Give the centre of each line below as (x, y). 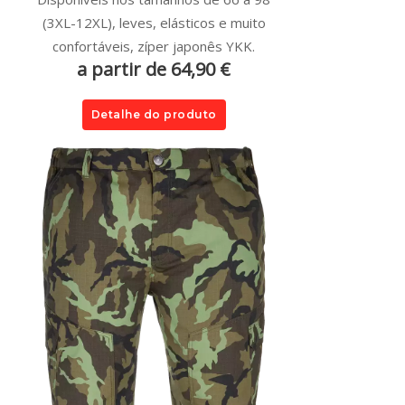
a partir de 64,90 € (154, 69)
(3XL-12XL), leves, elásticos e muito (154, 22)
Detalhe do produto (154, 114)
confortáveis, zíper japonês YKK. (154, 46)
